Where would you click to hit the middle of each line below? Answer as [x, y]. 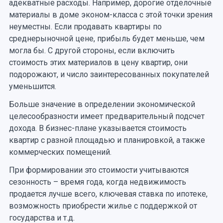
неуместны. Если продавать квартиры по [85, 26]
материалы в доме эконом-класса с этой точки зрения [111, 14]
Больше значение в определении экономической [102, 104]
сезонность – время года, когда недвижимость [97, 182]
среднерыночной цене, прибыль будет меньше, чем [107, 38]
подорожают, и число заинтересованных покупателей [109, 74]
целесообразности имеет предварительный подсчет [107, 116]
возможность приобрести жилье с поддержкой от [103, 206]
